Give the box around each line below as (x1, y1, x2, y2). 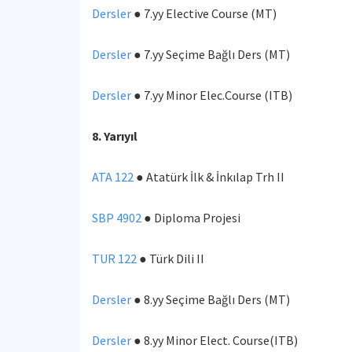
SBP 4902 (92, 210, 141, 225)
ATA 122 (92, 169, 134, 185)
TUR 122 (92, 251, 137, 266)
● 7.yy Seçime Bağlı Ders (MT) (131, 46, 290, 62)
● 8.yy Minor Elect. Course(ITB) (131, 332, 298, 348)
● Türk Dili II (137, 251, 204, 266)
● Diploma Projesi (141, 210, 243, 225)
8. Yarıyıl (92, 128, 137, 144)
